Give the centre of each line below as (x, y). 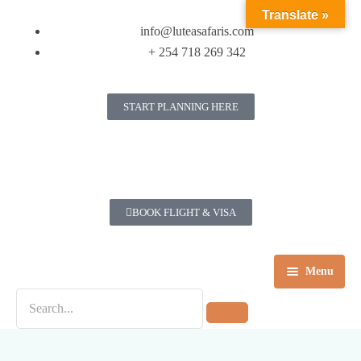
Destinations (55, 343)
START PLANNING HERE (180, 106)
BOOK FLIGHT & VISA (184, 212)
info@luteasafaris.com (197, 31)
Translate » (295, 15)
